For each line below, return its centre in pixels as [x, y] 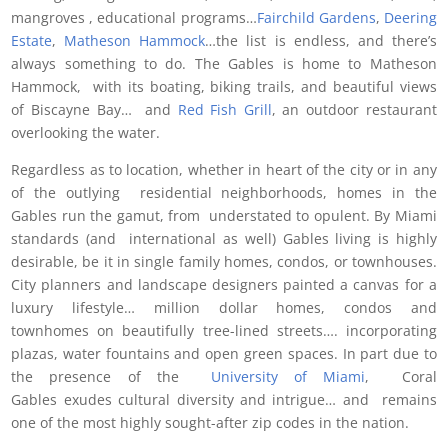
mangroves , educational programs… [134, 17]
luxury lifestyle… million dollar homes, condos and [224, 307]
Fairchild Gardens [316, 17]
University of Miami [288, 376]
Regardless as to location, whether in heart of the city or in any [224, 169]
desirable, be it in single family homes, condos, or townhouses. [224, 261]
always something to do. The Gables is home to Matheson [224, 63]
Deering [410, 17]
